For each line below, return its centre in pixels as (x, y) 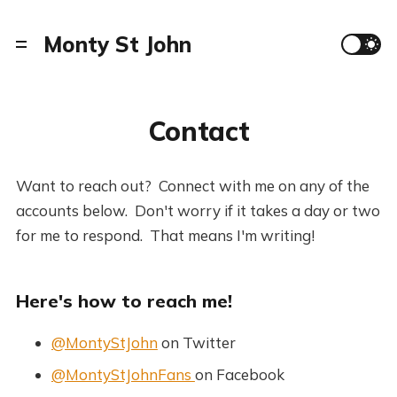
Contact (198, 131)
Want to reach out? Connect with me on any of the (192, 186)
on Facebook (239, 374)
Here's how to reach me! (124, 301)
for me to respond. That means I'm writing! (165, 235)
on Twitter (196, 343)
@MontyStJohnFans (123, 374)
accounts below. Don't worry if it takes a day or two (198, 210)
